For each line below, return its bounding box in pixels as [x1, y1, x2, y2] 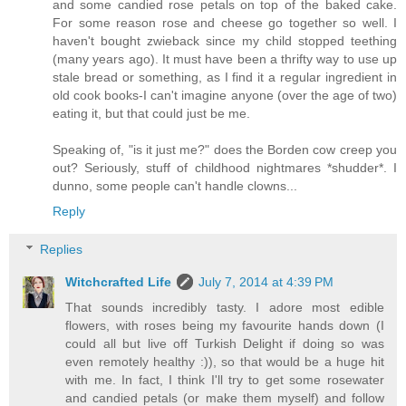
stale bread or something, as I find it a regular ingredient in [53, 70, 397, 85]
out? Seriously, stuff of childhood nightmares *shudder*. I [53, 160, 397, 176]
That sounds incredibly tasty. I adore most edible [65, 300, 384, 315]
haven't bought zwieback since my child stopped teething [53, 34, 397, 49]
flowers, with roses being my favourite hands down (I [65, 318, 384, 333]
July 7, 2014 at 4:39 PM [198, 275, 334, 290]
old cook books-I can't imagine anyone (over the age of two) [53, 88, 397, 103]
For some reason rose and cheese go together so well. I [53, 15, 397, 31]
